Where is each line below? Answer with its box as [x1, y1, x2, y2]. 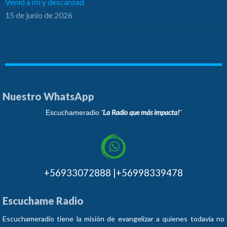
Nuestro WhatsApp [3, 90, 94, 102]
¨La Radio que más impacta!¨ [101, 107, 181, 117]
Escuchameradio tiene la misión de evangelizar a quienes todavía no [3, 214, 224, 223]
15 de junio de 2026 [5, 10, 72, 20]
